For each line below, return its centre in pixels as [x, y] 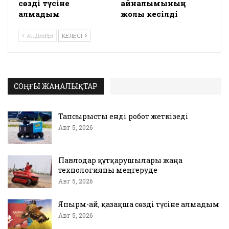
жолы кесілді [149, 14]
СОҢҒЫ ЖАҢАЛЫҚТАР [56, 86]
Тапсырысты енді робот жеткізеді [123, 117]
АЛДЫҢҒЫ [39, 36]
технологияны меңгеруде [108, 170]
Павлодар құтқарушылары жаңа [120, 160]
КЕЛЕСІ [73, 36]
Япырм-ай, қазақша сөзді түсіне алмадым [139, 204]
